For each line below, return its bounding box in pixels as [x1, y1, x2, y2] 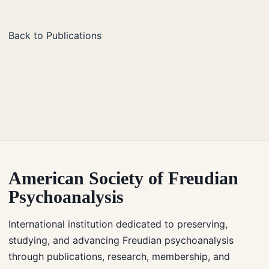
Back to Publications [8, 29, 101, 41]
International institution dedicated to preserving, [8, 217, 228, 230]
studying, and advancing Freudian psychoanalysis [8, 234, 234, 246]
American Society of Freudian [8, 168, 238, 188]
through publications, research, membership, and [8, 250, 230, 262]
